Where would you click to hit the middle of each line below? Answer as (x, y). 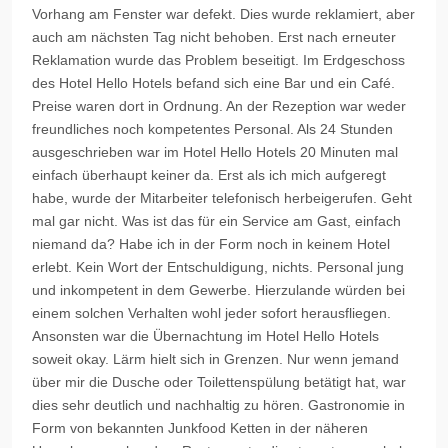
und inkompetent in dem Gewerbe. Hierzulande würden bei (218, 289)
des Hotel (64, 82)
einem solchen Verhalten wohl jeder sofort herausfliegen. (211, 312)
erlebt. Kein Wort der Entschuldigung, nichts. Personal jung (218, 266)
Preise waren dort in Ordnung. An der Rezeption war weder (219, 105)
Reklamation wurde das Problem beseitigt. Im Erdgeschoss (218, 59)
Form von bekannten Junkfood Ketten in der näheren (200, 427)
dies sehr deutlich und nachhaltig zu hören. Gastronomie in (218, 404)
